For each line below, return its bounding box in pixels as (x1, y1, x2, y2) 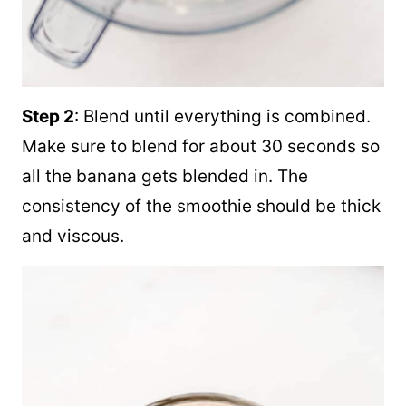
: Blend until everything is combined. (74, 106, 371, 127)
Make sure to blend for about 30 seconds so (22, 136, 380, 157)
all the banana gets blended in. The (22, 166, 308, 187)
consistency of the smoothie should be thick (22, 196, 381, 217)
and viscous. (22, 226, 124, 246)
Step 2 (22, 106, 74, 127)
